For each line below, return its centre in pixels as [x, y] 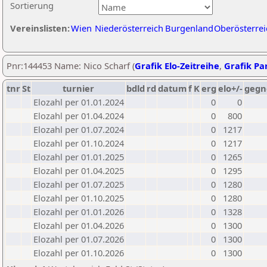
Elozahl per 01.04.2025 [79, 170]
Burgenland [189, 28]
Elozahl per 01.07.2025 [79, 184]
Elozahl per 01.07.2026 [79, 239]
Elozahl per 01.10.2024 [79, 143]
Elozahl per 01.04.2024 [79, 116]
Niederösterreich [129, 28]
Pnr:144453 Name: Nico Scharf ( [71, 66]
